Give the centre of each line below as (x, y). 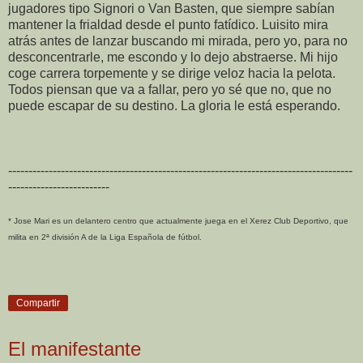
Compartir (38, 303)
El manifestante (75, 349)
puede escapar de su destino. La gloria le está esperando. (176, 106)
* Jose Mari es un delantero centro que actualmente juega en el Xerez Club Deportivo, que (178, 221)
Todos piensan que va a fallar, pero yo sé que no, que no (170, 90)
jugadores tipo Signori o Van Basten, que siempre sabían (171, 9)
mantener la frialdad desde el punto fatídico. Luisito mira (168, 25)
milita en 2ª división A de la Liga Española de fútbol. (105, 237)
